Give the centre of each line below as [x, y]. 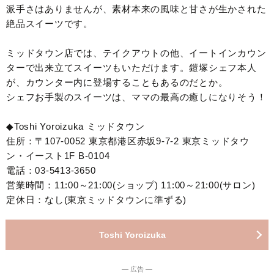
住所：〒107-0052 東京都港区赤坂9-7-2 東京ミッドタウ [128, 141]
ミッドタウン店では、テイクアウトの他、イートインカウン [136, 53]
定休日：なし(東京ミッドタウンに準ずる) [96, 199]
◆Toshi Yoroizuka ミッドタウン [76, 126]
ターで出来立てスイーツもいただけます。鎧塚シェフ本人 [131, 67]
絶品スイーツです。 [50, 23]
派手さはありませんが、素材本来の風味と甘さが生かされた [136, 9]
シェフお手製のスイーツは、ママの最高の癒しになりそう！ [136, 97]
